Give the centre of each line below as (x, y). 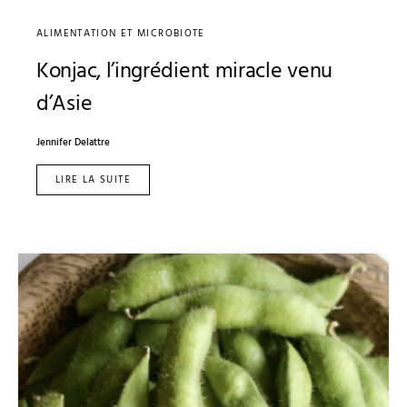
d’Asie (65, 104)
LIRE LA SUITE (93, 179)
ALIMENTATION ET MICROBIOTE (121, 33)
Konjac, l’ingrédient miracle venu (185, 71)
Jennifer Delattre (73, 142)
